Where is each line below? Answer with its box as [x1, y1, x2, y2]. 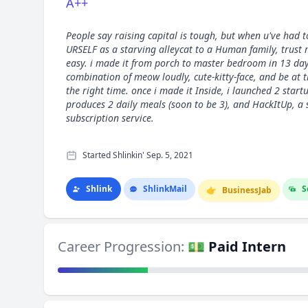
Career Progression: [58, 237, 188, 256]
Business [222, 184, 258, 196]
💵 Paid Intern [188, 237, 286, 256]
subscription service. [66, 111, 154, 124]
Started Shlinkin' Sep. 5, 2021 [82, 149, 193, 161]
